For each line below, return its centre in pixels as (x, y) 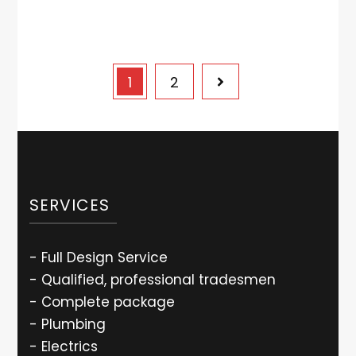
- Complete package (103, 302)
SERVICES (70, 205)
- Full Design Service (99, 257)
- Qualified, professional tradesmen (153, 279)
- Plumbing (68, 324)
